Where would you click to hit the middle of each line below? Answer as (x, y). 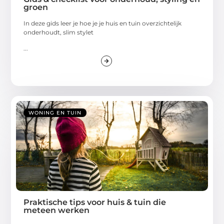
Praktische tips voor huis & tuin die (95, 202)
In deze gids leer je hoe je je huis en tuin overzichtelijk (103, 23)
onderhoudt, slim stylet (59, 32)
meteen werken (57, 210)
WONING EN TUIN (55, 113)
